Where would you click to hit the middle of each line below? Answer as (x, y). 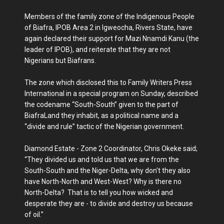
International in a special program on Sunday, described (111, 93)
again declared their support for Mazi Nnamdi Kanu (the (112, 38)
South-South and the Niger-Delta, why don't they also (107, 170)
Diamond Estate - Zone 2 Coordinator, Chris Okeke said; (112, 148)
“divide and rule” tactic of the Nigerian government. (104, 126)
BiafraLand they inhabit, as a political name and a (101, 115)
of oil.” (34, 214)
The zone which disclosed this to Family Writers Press (108, 82)
